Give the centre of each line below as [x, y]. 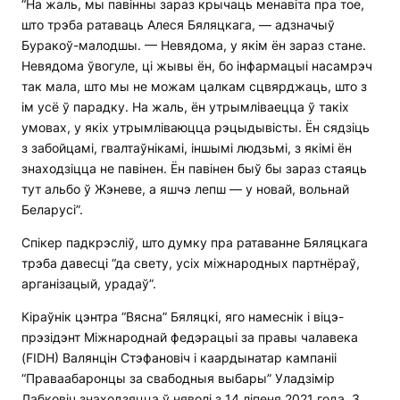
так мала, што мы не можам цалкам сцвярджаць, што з [194, 87]
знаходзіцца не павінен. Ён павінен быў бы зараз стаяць [194, 169]
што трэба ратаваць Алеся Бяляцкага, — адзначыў [178, 25]
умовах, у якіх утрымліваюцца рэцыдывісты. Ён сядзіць [196, 128]
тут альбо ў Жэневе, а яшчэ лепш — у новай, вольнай [185, 189]
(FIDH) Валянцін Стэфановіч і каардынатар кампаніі [179, 358]
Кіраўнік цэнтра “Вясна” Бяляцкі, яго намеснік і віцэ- [183, 317]
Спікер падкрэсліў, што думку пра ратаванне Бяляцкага [195, 243]
